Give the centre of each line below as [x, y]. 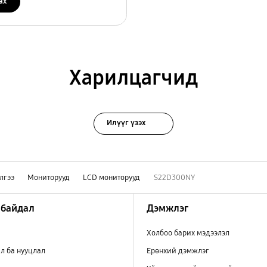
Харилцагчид [133, 77]
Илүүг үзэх [126, 123]
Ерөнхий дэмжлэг [178, 251]
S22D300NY [174, 177]
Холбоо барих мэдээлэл [188, 233]
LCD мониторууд [112, 177]
